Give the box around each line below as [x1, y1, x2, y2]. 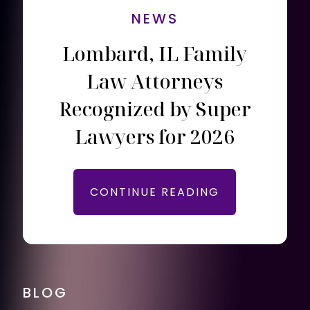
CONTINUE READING [90, 184, 220, 200]
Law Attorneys [86, 68, 224, 94]
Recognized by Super [58, 95, 251, 122]
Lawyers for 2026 [75, 123, 235, 149]
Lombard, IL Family [62, 40, 248, 66]
